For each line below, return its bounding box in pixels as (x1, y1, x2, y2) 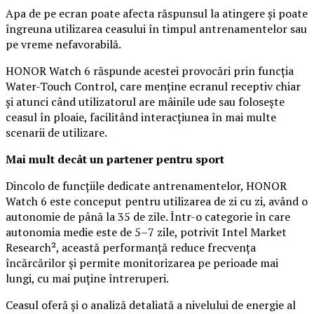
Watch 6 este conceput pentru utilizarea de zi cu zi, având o (6, 193, 308, 209)
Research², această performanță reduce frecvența (6, 239, 256, 255)
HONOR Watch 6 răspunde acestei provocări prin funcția (6, 62, 294, 78)
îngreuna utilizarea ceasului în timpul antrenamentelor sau (6, 20, 307, 36)
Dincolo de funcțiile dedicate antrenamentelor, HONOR (6, 177, 287, 193)
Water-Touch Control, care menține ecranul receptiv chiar (6, 78, 301, 94)
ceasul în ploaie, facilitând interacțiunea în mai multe (6, 109, 276, 125)
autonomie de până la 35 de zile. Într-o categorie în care (6, 208, 290, 224)
